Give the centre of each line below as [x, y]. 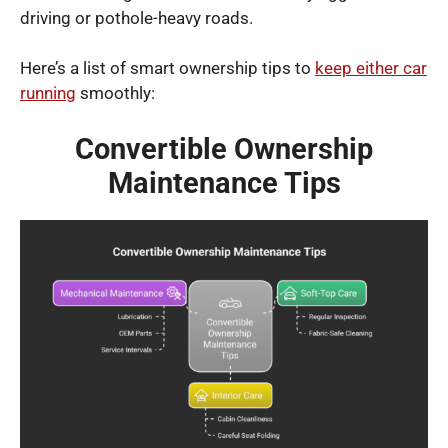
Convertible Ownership [224, 148]
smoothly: [115, 93]
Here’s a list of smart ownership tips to [167, 68]
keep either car [371, 68]
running [48, 93]
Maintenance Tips [224, 182]
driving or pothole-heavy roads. [136, 17]
